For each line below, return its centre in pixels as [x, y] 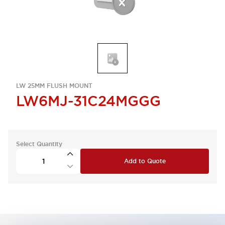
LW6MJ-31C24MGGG [88, 101]
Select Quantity [39, 144]
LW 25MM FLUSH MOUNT [54, 86]
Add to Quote [145, 161]
